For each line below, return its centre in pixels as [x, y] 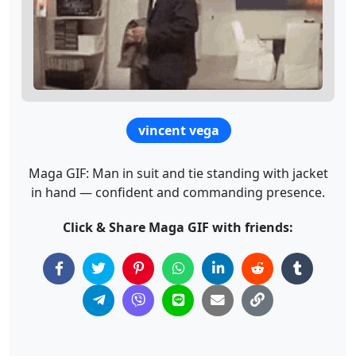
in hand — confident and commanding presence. [178, 192]
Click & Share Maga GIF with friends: [178, 227]
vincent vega [178, 130]
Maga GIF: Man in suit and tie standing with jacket [178, 173]
